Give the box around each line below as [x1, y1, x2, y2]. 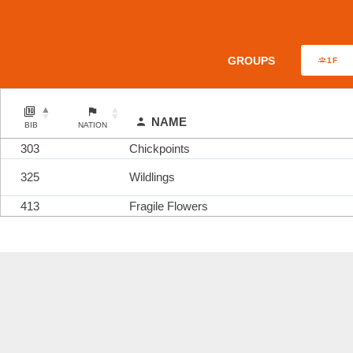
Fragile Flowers [129, 199, 208, 213]
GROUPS [228, 54, 276, 67]
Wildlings [129, 169, 175, 184]
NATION [78, 120, 107, 129]
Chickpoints [129, 141, 190, 155]
